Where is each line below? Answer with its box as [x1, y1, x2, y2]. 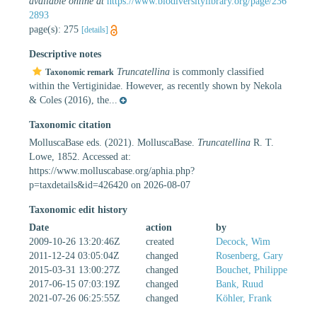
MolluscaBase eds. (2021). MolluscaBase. [29, 137, 197, 148]
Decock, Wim [216, 236, 270, 247]
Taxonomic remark [45, 67, 114, 77]
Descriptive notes [29, 48, 101, 59]
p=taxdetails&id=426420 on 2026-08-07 [29, 179, 190, 190]
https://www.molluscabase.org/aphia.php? [29, 165, 195, 176]
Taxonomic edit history [29, 204, 127, 215]
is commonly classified [170, 66, 264, 77]
